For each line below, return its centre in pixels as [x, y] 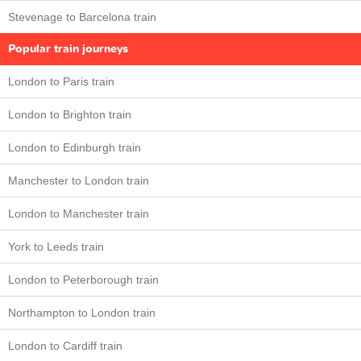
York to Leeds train [56, 247]
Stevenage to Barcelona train [82, 17]
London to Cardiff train [65, 346]
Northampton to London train [82, 313]
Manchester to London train [79, 181]
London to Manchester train [79, 214]
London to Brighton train [70, 115]
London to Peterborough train [83, 280]
